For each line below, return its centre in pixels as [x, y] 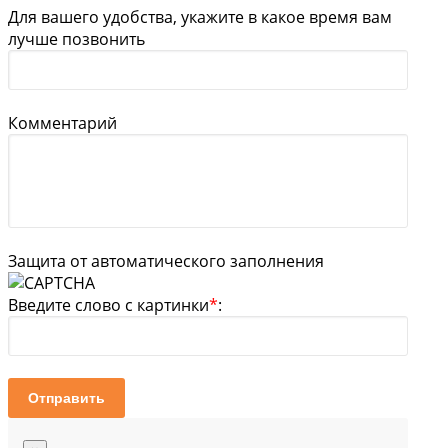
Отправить [66, 397]
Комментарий [62, 122]
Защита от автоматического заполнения [166, 260]
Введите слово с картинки [108, 304]
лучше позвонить [76, 38]
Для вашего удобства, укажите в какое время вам [200, 16]
